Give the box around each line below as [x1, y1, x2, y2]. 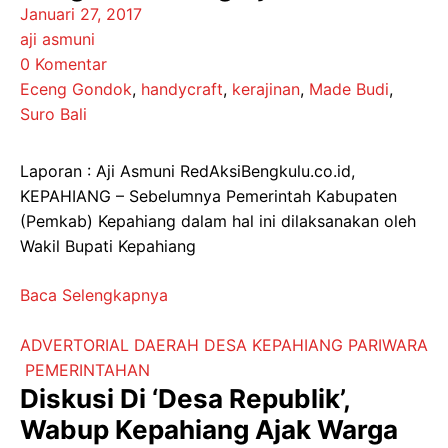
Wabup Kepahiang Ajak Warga [20, 414, 398, 445]
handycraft [141, 79, 223, 99]
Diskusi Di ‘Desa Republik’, [20, 383, 350, 414]
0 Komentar [20, 54, 107, 74]
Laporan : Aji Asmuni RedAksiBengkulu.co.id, [20, 161, 355, 181]
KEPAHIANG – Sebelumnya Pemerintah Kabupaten [20, 186, 397, 206]
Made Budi [309, 79, 389, 99]
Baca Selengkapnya [20, 285, 168, 305]
